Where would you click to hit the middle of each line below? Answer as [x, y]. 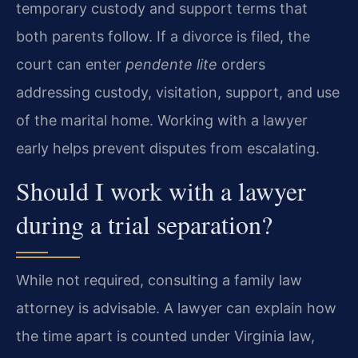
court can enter [71, 65]
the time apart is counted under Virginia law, [165, 336]
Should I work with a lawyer [161, 190]
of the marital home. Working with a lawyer [162, 121]
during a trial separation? [144, 224]
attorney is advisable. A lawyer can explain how [176, 308]
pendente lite [171, 65]
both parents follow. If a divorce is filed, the [163, 37]
